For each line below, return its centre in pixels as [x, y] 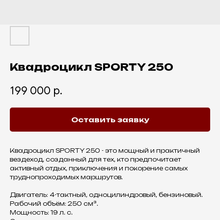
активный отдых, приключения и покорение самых [99, 168]
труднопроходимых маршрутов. [66, 177]
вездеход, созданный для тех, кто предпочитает [96, 160]
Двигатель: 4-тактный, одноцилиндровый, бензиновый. [106, 195]
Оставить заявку [110, 120]
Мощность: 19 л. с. [41, 213]
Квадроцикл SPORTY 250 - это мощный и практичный [105, 151]
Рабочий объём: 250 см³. [54, 204]
